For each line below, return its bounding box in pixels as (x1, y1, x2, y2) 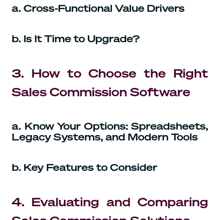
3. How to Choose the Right (12, 65, 208, 81)
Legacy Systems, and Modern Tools (12, 130, 198, 143)
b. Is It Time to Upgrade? (12, 31, 139, 45)
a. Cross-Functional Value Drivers (12, 1, 185, 15)
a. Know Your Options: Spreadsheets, (12, 119, 208, 133)
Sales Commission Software (12, 83, 191, 100)
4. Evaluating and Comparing (12, 193, 208, 210)
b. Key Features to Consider (12, 160, 157, 174)
